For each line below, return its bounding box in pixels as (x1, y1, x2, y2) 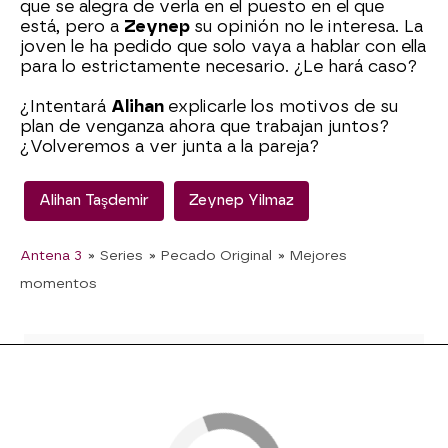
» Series (88, 247, 143, 264)
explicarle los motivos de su (168, 97, 398, 117)
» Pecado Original (149, 247, 272, 264)
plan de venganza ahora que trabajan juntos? (20, 117, 389, 137)
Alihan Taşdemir (39, 192, 149, 210)
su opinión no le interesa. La (194, 17, 423, 37)
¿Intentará (20, 97, 111, 117)
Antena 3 (20, 247, 82, 264)
